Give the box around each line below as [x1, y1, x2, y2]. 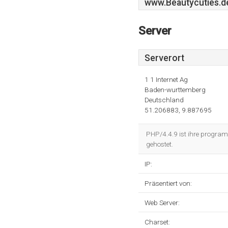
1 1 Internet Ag [145, 75, 188, 83]
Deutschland [145, 96, 184, 104]
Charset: [145, 218, 170, 226]
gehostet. [146, 140, 173, 148]
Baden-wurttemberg [145, 85, 206, 94]
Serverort [145, 53, 184, 63]
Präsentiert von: [145, 179, 192, 187]
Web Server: [145, 198, 180, 207]
